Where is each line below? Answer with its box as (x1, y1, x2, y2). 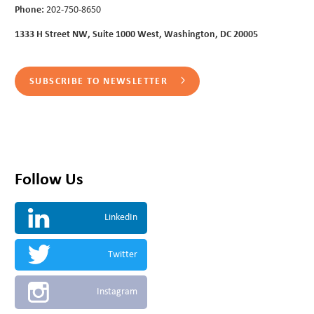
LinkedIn (104, 212, 137, 223)
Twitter (108, 249, 137, 259)
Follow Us (15, 171, 83, 189)
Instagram (97, 287, 137, 297)
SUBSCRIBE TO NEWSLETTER (29, 76, 171, 87)
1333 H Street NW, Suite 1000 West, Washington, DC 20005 (15, 29, 258, 40)
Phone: (15, 5, 44, 15)
